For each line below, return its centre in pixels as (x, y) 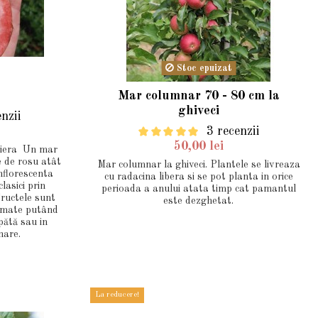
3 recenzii (234, 131)
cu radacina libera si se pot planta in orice (198, 176)
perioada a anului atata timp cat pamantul (198, 188)
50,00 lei (198, 146)
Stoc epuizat (203, 69)
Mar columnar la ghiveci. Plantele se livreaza (198, 164)
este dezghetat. (199, 201)
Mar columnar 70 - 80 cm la (198, 96)
